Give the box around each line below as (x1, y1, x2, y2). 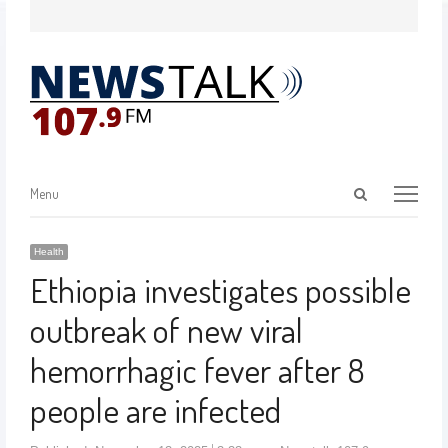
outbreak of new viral (29, 308, 303, 351)
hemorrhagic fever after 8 (29, 348, 365, 391)
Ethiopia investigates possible (29, 268, 411, 311)
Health (33, 246, 64, 257)
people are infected (29, 388, 281, 431)
